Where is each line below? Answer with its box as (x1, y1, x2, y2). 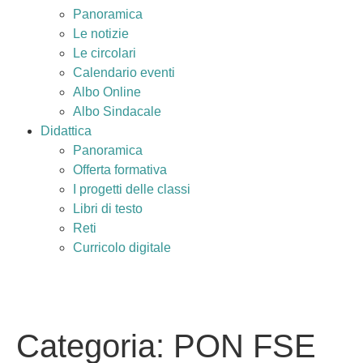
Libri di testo (73, 202, 143, 216)
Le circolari (73, 46, 136, 60)
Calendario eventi (73, 66, 175, 79)
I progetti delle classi (73, 182, 190, 196)
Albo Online (73, 85, 141, 99)
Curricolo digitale (73, 241, 171, 254)
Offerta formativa (73, 163, 167, 177)
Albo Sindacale (73, 105, 161, 118)
